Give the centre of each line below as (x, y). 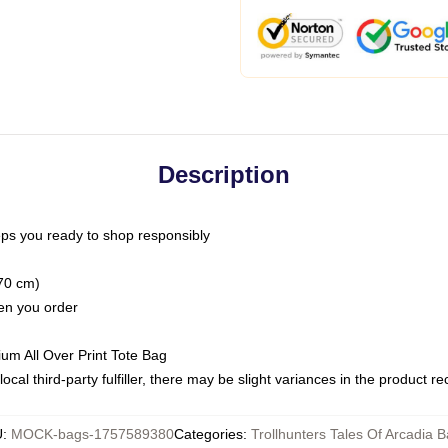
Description (224, 174)
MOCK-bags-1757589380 (92, 434)
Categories (208, 434)
